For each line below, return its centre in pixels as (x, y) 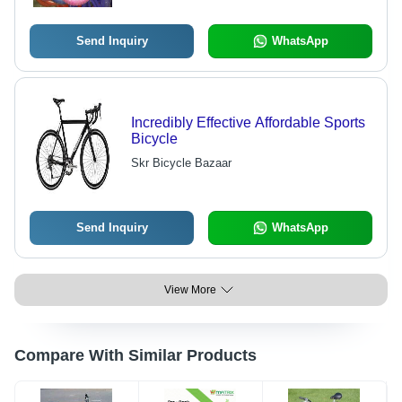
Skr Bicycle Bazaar (181, 163)
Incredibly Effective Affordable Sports (248, 123)
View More (190, 290)
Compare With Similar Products (135, 356)
